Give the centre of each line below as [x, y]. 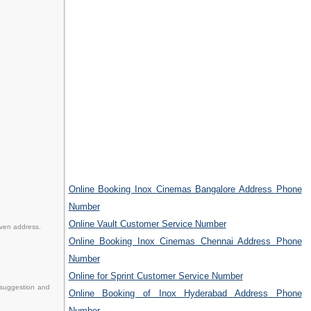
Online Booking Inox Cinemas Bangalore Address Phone [185, 190]
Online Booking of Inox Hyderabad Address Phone [185, 294]
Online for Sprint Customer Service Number [155, 276]
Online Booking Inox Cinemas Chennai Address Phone [185, 242]
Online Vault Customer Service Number [147, 224]
